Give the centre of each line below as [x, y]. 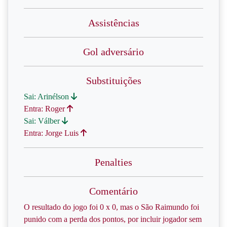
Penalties [113, 162]
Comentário [113, 191]
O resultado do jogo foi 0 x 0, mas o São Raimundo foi [111, 207]
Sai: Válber [43, 121]
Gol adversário [113, 52]
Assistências [113, 23]
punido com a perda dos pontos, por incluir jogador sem [113, 219]
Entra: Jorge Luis [52, 133]
